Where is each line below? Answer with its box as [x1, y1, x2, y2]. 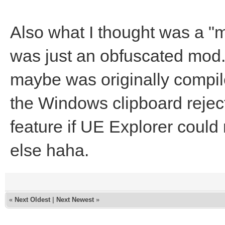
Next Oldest [15, 196, 50, 203]
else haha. [10, 141, 89, 160]
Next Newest [56, 196, 94, 203]
